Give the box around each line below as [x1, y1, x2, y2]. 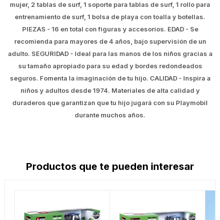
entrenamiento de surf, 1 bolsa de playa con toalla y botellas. [15, 13, 205, 21]
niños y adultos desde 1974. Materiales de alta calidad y [20, 86, 200, 95]
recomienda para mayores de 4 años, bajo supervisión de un [14, 37, 206, 46]
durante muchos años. [75, 111, 145, 119]
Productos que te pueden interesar [26, 161, 194, 173]
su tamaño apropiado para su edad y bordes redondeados [18, 62, 202, 70]
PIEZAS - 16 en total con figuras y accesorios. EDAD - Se [22, 25, 198, 33]
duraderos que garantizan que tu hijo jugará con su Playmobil [12, 99, 208, 107]
